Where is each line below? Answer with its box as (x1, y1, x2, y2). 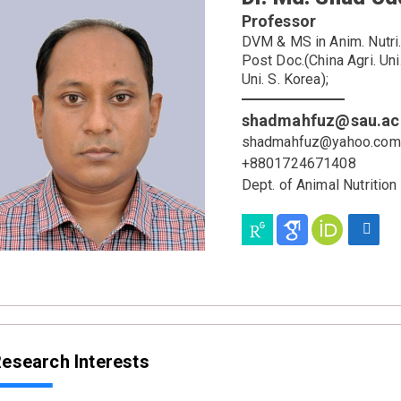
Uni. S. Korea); (241, 70, 328, 88)
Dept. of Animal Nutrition (241, 175, 397, 193)
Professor (241, 11, 317, 30)
